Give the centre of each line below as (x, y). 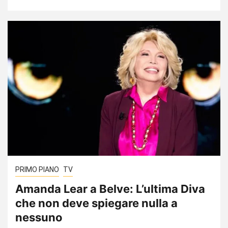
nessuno (39, 217)
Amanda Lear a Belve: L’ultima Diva (110, 189)
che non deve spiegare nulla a (96, 203)
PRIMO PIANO (37, 169)
